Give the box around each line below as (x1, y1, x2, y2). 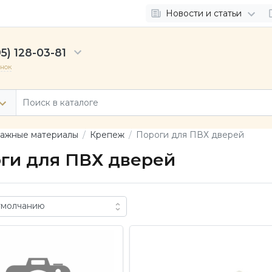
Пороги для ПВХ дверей (135, 129, 244, 140)
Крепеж (89, 129, 124, 140)
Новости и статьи (166, 7, 242, 19)
